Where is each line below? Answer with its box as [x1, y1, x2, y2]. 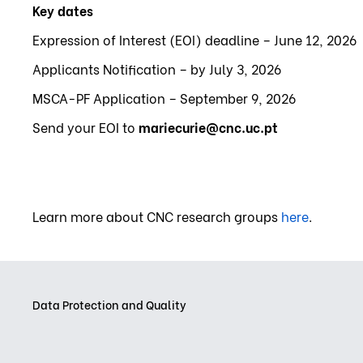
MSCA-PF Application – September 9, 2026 [32, 88, 296, 107]
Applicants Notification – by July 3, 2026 [32, 58, 281, 78]
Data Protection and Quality [32, 295, 186, 313]
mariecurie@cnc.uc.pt [139, 117, 278, 136]
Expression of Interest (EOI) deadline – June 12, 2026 [32, 29, 357, 49]
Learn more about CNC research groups [32, 206, 281, 225]
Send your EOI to [32, 117, 139, 136]
